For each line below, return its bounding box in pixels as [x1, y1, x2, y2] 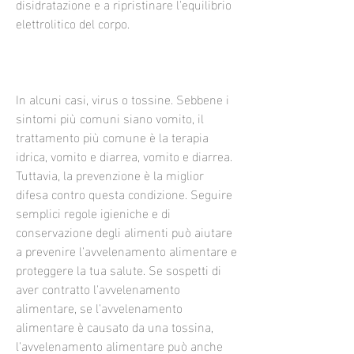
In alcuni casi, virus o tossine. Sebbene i [16, 86, 229, 110]
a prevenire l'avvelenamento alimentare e [16, 238, 237, 262]
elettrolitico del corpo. [16, 10, 130, 34]
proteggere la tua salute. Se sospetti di [16, 257, 221, 281]
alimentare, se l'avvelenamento [16, 295, 183, 318]
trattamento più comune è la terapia [16, 124, 209, 148]
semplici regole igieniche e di [16, 200, 171, 224]
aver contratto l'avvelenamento [16, 276, 180, 299]
